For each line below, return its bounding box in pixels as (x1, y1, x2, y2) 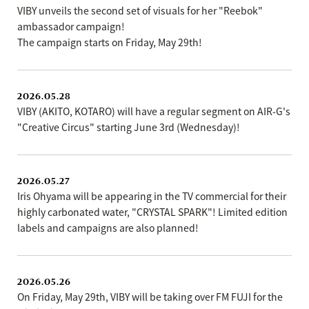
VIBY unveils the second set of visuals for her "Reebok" (17, 3, 263, 17)
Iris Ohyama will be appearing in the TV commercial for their (17, 189, 286, 203)
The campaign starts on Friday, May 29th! (17, 35, 202, 49)
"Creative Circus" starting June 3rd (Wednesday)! (17, 120, 240, 134)
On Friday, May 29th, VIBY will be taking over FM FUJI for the (17, 290, 283, 303)
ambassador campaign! (17, 19, 125, 33)
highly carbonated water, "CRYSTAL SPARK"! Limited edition (17, 205, 288, 219)
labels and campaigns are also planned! (17, 221, 199, 235)
